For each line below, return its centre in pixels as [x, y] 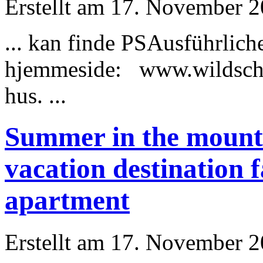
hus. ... [36, 95]
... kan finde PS [76, 42]
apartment [67, 200]
